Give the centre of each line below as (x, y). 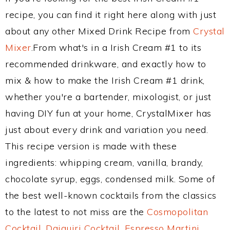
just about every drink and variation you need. (107, 130)
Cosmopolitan (177, 212)
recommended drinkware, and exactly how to (106, 64)
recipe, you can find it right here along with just (111, 15)
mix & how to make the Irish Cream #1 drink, (105, 80)
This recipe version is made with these (91, 146)
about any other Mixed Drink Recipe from (99, 31)
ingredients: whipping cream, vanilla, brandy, (104, 162)
